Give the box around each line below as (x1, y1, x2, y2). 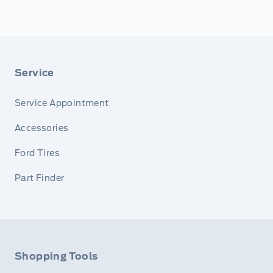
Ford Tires (15, 148, 60, 158)
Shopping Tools (15, 250, 98, 262)
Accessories (15, 123, 69, 133)
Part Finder (15, 173, 65, 183)
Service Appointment (15, 97, 109, 108)
